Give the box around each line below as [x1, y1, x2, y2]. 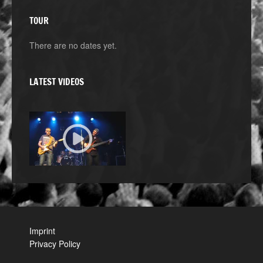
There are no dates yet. [29, 39, 117, 51]
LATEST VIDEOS [29, 75, 84, 88]
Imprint [29, 225, 55, 237]
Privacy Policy [29, 238, 80, 250]
